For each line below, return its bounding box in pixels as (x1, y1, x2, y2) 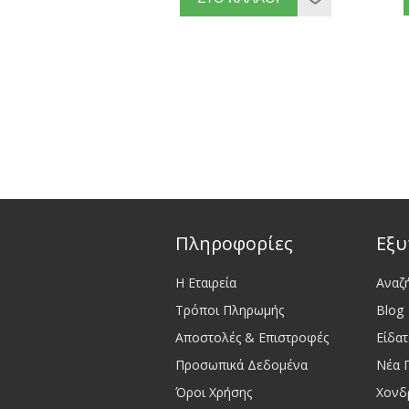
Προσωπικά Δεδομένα (175, 355, 308, 373)
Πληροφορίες (175, 230, 293, 256)
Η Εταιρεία (175, 273, 236, 291)
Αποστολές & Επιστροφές (175, 328, 329, 346)
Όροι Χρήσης (175, 383, 252, 401)
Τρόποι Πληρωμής (175, 300, 284, 319)
